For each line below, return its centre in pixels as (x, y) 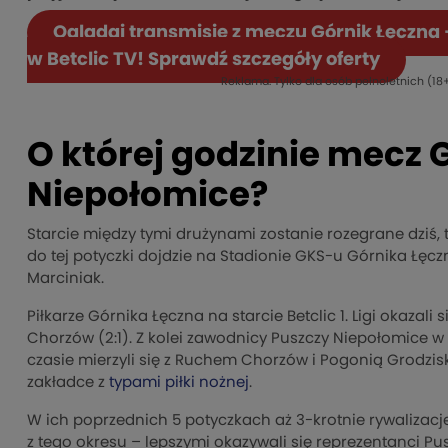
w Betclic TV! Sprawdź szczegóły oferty (203, 60)
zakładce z (68, 383)
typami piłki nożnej (179, 383)
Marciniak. (65, 279)
